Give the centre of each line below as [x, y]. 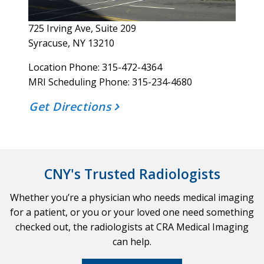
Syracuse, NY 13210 [72, 43]
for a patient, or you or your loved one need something [132, 212]
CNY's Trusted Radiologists [132, 174]
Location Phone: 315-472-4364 [95, 67]
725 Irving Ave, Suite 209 [82, 28]
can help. [132, 241]
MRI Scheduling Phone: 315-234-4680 [110, 82]
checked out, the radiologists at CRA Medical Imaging [132, 227]
